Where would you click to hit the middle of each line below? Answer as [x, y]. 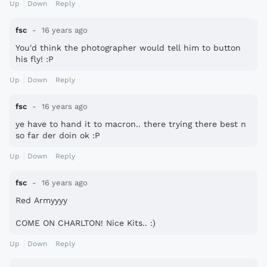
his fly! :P [35, 59]
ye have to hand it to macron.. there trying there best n [131, 124]
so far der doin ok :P [58, 136]
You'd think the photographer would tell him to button [128, 48]
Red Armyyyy [41, 201]
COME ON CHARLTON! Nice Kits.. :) [86, 223]
